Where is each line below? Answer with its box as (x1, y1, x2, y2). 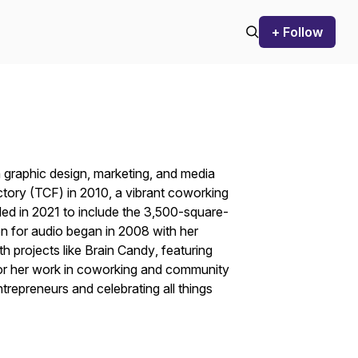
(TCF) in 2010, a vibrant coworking (26, 185, 229, 201)
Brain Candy (85, 242, 155, 258)
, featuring (155, 242, 213, 258)
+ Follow (272, 24, 323, 40)
